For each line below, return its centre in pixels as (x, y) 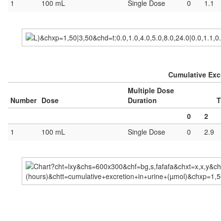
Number (23, 100)
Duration (142, 100)
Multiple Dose (151, 90)
